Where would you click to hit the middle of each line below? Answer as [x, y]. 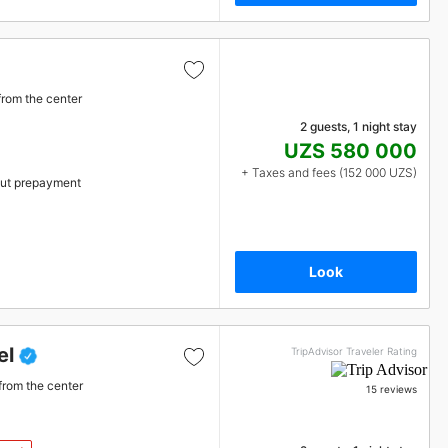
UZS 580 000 [350, 151]
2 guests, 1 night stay [358, 126]
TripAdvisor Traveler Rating [354, 351]
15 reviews [391, 389]
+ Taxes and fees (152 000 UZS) [329, 172]
